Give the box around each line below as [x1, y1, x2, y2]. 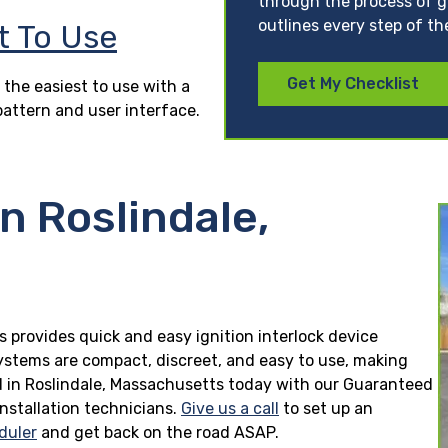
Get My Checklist [287, 73, 419, 93]
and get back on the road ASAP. [37, 422, 279, 442]
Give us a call [181, 398, 279, 418]
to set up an [279, 398, 373, 418]
